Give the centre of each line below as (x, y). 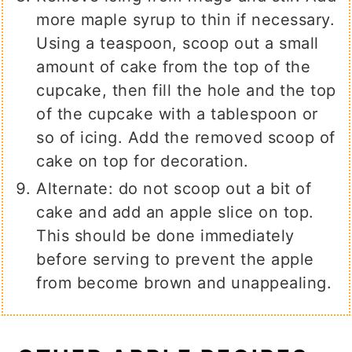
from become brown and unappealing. (184, 283)
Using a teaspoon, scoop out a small (178, 44)
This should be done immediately (165, 236)
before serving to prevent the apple (175, 260)
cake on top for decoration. (143, 161)
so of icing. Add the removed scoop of (186, 138)
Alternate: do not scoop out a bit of (174, 189)
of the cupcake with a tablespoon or (177, 114)
